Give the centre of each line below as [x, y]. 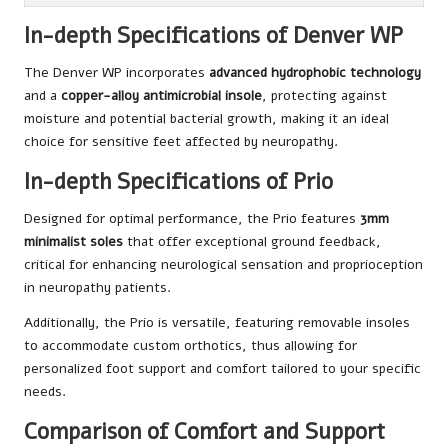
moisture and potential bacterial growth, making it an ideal [206, 118]
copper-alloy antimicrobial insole [161, 95]
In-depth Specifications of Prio [178, 181]
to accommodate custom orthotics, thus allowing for [190, 345]
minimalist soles [73, 241]
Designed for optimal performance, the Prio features [192, 218]
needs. [45, 391]
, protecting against [324, 95]
